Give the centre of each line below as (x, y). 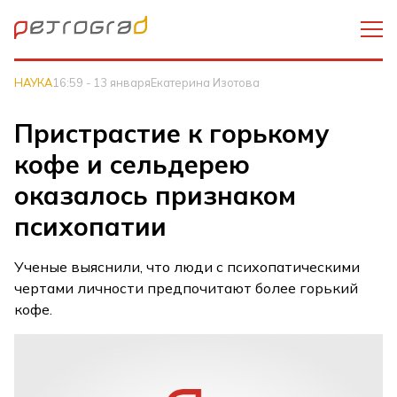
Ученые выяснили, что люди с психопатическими (187, 267)
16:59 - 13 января (102, 82)
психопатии (91, 226)
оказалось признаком (156, 195)
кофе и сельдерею (132, 164)
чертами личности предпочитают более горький (187, 288)
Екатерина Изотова (206, 82)
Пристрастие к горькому (172, 133)
